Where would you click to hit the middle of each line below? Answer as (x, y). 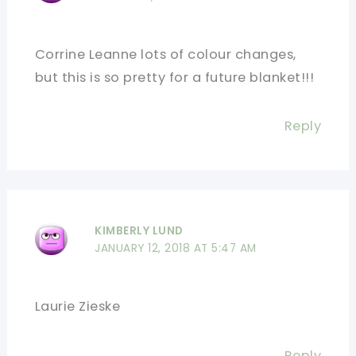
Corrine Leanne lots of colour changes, (165, 54)
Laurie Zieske (77, 306)
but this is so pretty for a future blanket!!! (174, 77)
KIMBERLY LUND (139, 230)
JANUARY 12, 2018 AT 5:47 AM (176, 248)
